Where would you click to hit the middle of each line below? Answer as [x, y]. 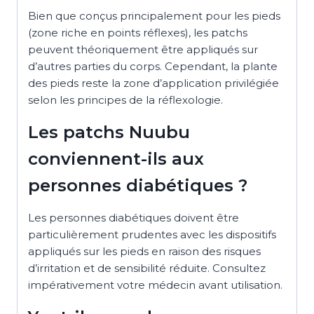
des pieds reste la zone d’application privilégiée [153, 83]
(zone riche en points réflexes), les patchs [138, 32]
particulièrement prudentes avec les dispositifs [152, 234]
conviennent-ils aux [116, 158]
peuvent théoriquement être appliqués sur [143, 49]
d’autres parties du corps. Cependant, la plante [153, 66]
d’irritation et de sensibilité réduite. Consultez [147, 268]
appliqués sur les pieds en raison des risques [144, 251]
